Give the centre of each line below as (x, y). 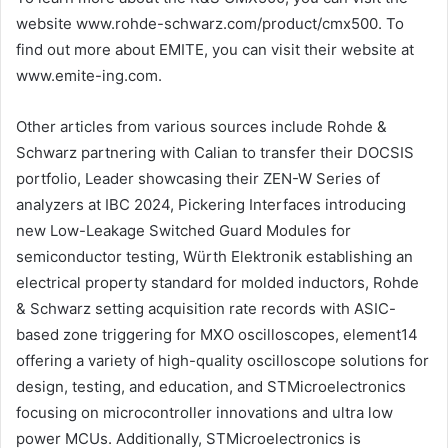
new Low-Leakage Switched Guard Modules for (183, 231)
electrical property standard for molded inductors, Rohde (217, 283)
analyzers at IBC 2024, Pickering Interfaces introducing (211, 205)
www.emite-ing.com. (89, 76)
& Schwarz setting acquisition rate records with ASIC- (206, 309)
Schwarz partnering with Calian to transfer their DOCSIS (215, 153)
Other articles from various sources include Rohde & (201, 127)
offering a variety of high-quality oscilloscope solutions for (222, 361)
